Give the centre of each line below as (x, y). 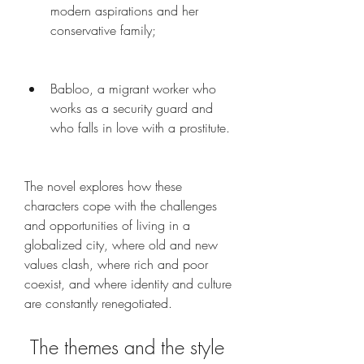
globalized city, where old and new (121, 245)
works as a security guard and (132, 108)
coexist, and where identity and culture (128, 284)
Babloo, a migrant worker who (133, 89)
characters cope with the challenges (121, 206)
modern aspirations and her (124, 11)
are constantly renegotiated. (98, 303)
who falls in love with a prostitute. (140, 128)
